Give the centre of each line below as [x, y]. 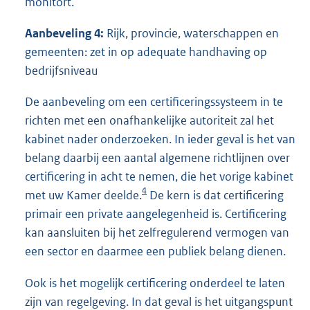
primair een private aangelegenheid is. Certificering [156, 214]
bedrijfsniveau [61, 71]
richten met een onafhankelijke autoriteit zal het [149, 121]
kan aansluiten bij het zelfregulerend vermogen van [157, 233]
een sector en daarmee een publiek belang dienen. [155, 252]
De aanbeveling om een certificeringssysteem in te [154, 102]
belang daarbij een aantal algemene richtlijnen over [157, 158]
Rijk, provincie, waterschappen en [191, 34]
